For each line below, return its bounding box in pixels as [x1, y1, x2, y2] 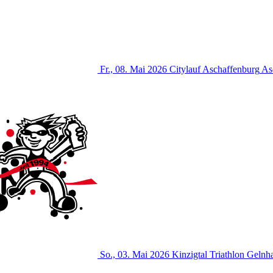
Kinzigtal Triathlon [172, 249, 244, 260]
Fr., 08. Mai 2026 [100, 63, 167, 74]
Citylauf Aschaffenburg [169, 63, 260, 74]
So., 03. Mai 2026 [100, 249, 169, 260]
